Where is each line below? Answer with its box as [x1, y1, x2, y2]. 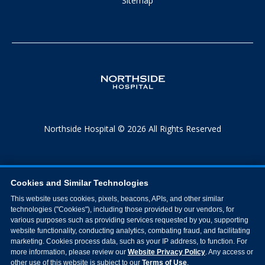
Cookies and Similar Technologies [11, 177, 148, 188]
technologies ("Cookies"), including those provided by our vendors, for [11, 205, 234, 214]
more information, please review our [11, 247, 128, 256]
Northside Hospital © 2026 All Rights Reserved [44, 122, 221, 134]
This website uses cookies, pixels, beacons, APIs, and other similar [11, 194, 224, 203]
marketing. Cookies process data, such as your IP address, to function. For [11, 237, 247, 245]
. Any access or [205, 247, 253, 256]
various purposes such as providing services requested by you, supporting [11, 215, 248, 224]
